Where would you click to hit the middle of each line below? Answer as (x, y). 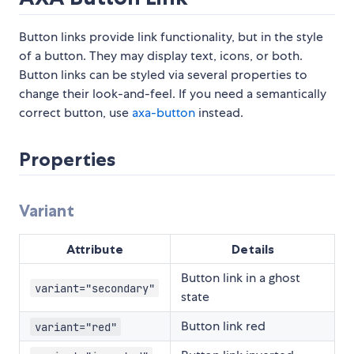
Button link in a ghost (241, 278)
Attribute (95, 249)
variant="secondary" (94, 288)
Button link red (223, 326)
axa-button (164, 113)
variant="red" (75, 327)
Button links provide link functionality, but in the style (171, 37)
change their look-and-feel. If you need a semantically (173, 94)
